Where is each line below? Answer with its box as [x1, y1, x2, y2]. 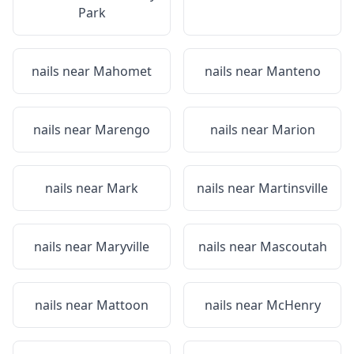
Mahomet [93, 62, 152, 80]
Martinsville [258, 179, 328, 197]
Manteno [265, 62, 321, 80]
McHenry [265, 296, 321, 314]
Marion [271, 121, 315, 138]
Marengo [95, 121, 150, 138]
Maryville [96, 238, 149, 255]
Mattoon [96, 296, 149, 314]
